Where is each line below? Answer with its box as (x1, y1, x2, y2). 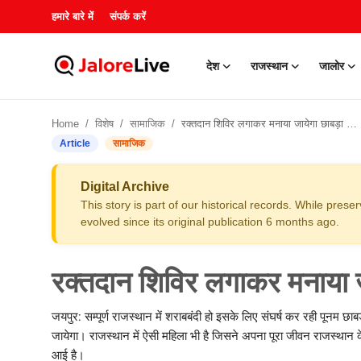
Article (60, 138, 90, 149)
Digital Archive (81, 180, 169, 193)
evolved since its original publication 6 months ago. (81, 215, 339, 228)
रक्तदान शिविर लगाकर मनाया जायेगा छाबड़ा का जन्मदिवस (181, 118, 346, 130)
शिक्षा (12, 332, 35, 350)
